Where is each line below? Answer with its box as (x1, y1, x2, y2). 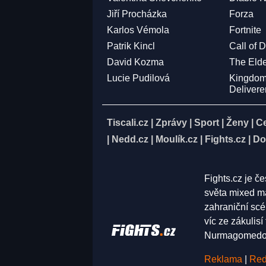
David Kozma (107, 57, 164, 67)
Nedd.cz (112, 134, 148, 144)
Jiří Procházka (107, 9, 167, 19)
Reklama (204, 254, 242, 264)
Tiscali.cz (107, 118, 148, 128)
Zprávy (156, 118, 187, 128)
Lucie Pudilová (107, 73, 170, 83)
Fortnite (229, 25, 262, 35)
